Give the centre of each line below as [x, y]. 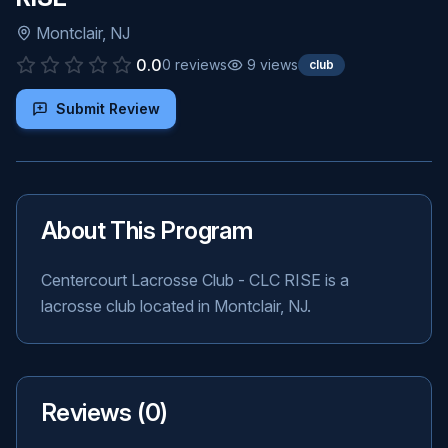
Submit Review [108, 108]
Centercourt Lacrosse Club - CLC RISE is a [195, 280]
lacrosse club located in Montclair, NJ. [176, 306]
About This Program [147, 230]
